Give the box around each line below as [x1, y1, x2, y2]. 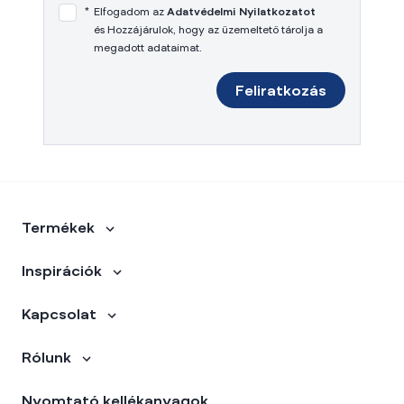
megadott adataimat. [94, 43, 202, 54]
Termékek [22, 222, 95, 236]
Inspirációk [22, 265, 102, 280]
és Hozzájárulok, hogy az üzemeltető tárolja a [94, 25, 323, 36]
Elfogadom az [94, 7, 164, 18]
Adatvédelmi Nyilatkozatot [167, 7, 316, 18]
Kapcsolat [22, 308, 96, 323]
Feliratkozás [235, 85, 326, 99]
